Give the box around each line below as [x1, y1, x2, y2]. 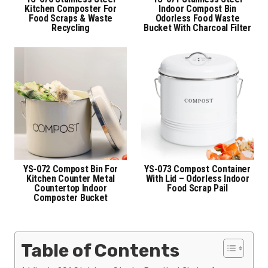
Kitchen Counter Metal [26, 172, 115, 184]
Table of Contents [21, 239, 179, 261]
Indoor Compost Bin [159, 2, 236, 14]
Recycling [51, 22, 90, 33]
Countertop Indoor [34, 182, 107, 194]
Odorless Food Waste [155, 12, 240, 24]
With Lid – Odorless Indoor [145, 172, 249, 184]
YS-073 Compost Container [144, 163, 251, 175]
